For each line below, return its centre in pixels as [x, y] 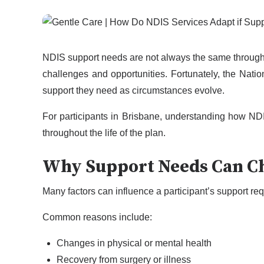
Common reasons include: [97, 217]
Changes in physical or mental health [134, 243]
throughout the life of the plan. [104, 133]
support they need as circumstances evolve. [133, 90]
